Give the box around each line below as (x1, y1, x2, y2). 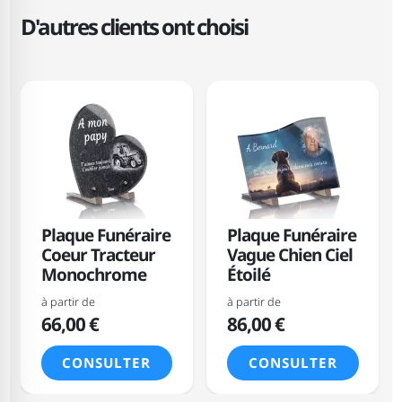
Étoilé (226, 263, 270, 287)
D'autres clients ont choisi (20, 11, 248, 41)
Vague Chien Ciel (226, 243, 353, 267)
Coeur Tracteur (40, 243, 155, 267)
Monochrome (40, 263, 146, 287)
